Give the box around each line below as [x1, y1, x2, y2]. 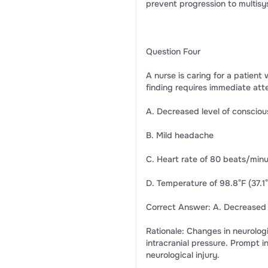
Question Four [145, 46, 200, 57]
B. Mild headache [145, 130, 214, 141]
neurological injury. [145, 249, 220, 260]
